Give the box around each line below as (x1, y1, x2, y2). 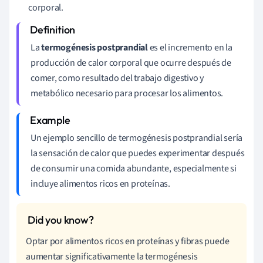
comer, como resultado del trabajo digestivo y (31, 71, 204, 85)
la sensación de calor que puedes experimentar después (31, 146, 245, 160)
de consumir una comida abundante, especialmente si (31, 161, 237, 175)
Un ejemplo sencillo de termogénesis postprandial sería (31, 131, 243, 144)
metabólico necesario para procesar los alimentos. (31, 86, 224, 100)
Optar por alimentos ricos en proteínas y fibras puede (26, 234, 230, 248)
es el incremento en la (147, 41, 232, 54)
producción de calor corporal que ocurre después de (31, 56, 231, 69)
